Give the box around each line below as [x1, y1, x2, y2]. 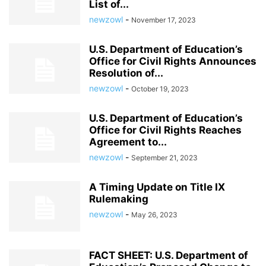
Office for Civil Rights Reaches [89, 124, 242, 136]
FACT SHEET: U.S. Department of [89, 249, 248, 261]
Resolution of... [89, 67, 163, 79]
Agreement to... [89, 136, 167, 148]
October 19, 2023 [131, 84, 189, 93]
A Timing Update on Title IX [89, 181, 225, 193]
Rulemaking [89, 193, 148, 205]
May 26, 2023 [131, 210, 178, 219]
